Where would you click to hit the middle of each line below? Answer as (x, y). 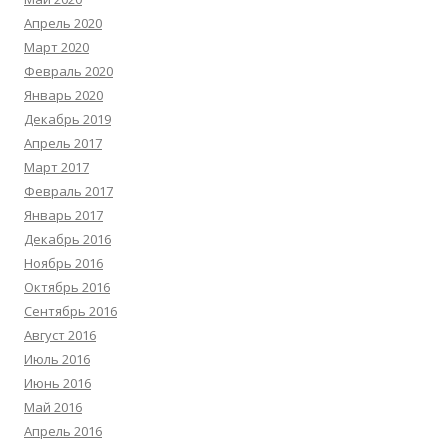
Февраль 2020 (68, 71)
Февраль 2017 (68, 191)
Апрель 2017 (63, 143)
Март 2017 (56, 167)
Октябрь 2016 (67, 287)
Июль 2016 (57, 359)
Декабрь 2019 (67, 119)
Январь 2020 (63, 95)
